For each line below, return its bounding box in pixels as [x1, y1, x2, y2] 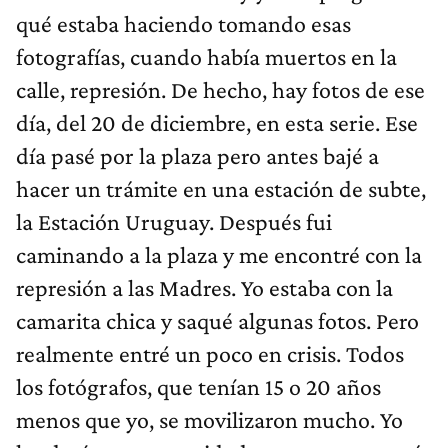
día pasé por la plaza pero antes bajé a [16, 142, 379, 170]
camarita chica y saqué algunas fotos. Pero [16, 307, 419, 335]
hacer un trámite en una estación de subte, [16, 175, 426, 203]
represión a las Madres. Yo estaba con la [16, 274, 393, 302]
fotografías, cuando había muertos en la [16, 43, 397, 71]
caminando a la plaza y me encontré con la [16, 241, 422, 269]
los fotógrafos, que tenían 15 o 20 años [16, 373, 381, 401]
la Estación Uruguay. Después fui [16, 208, 332, 236]
